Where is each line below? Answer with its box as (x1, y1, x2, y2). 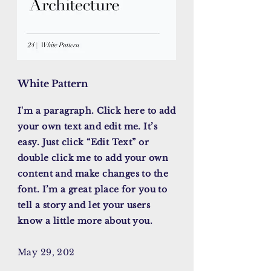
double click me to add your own (18, 152, 169, 163)
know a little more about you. (18, 215, 153, 226)
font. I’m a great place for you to (18, 184, 168, 195)
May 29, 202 (18, 247, 75, 258)
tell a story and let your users (18, 200, 151, 211)
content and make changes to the (18, 168, 169, 179)
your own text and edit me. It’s (18, 121, 158, 132)
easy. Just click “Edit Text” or (18, 137, 149, 148)
